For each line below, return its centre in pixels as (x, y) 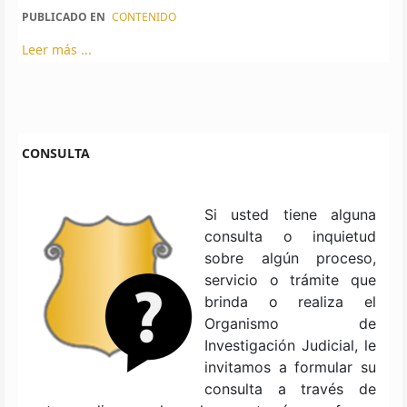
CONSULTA (56, 153)
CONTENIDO (144, 16)
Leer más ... (57, 49)
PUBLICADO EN (64, 16)
